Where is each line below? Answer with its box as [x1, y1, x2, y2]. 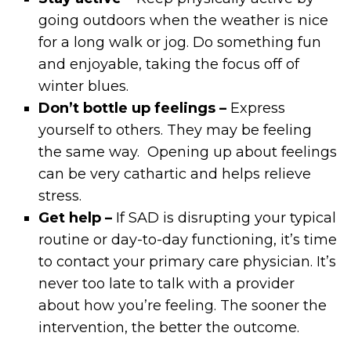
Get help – [38, 209, 113, 227]
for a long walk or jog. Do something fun [38, 34, 322, 52]
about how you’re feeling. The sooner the [38, 297, 327, 315]
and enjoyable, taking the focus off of [38, 56, 300, 74]
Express [226, 100, 286, 118]
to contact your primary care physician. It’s [38, 253, 337, 271]
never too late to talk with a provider [38, 275, 295, 293]
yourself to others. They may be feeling [38, 121, 313, 139]
